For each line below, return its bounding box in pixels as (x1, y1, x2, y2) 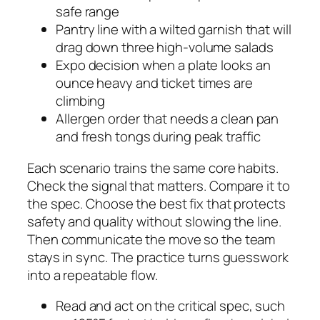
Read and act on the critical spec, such (56, 296, 286, 316)
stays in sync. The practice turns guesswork (27, 247, 289, 266)
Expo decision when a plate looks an (56, 56, 271, 75)
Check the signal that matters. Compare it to (27, 176, 290, 195)
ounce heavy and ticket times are (56, 74, 253, 93)
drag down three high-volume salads (56, 38, 274, 57)
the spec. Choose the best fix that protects (27, 194, 286, 213)
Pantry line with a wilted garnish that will (56, 20, 291, 39)
